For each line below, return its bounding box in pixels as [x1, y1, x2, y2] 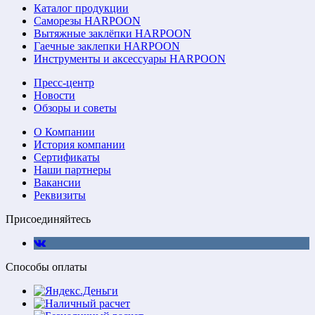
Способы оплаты [6, 260, 87, 273]
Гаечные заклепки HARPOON [34, 39, 180, 52]
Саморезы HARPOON [34, 14, 141, 27]
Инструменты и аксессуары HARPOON [34, 52, 226, 65]
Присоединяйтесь [6, 212, 91, 225]
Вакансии [34, 176, 81, 188]
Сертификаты [34, 150, 100, 163]
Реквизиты [34, 188, 86, 201]
